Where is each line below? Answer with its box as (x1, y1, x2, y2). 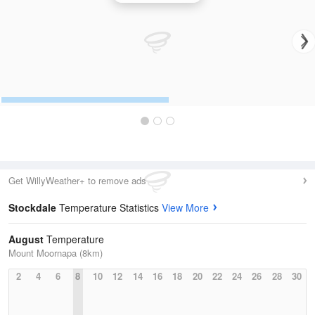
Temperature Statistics (59, 200, 162, 214)
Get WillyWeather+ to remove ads (8, 174, 146, 187)
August (8, 232, 44, 246)
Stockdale (8, 200, 59, 214)
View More (162, 200, 209, 214)
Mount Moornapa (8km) (8, 246, 103, 259)
